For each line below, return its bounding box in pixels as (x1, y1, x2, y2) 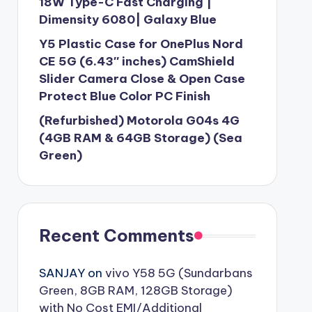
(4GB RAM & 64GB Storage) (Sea (38, 130, 242, 146)
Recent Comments (38, 225, 194, 246)
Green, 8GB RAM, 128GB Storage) (38, 283, 233, 298)
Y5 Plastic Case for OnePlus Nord (38, 36, 243, 52)
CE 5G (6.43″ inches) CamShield (38, 54, 235, 69)
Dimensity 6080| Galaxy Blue (38, 12, 217, 27)
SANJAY (38, 265, 85, 281)
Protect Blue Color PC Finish (38, 88, 210, 104)
